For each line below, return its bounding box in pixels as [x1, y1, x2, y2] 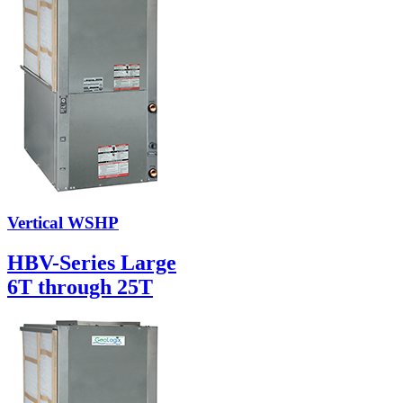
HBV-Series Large [7, 251, 176, 275]
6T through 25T [7, 275, 153, 300]
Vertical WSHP [7, 213, 119, 233]
